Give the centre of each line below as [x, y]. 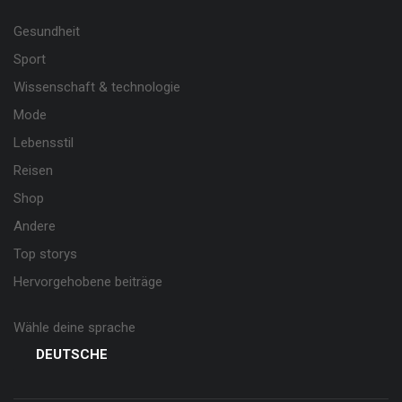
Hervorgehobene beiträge [88, 282]
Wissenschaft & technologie [97, 87]
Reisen [33, 170]
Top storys [45, 254]
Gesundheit [47, 31]
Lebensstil [44, 143]
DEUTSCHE [72, 354]
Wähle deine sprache [74, 328]
